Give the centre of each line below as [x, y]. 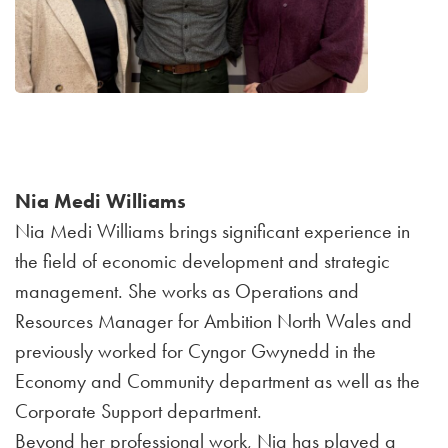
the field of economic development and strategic [202, 261]
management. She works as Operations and [187, 291]
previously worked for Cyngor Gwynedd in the [195, 351]
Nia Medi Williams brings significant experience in [212, 231]
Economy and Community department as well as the [217, 381]
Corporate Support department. [138, 411]
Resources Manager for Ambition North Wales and [213, 321]
